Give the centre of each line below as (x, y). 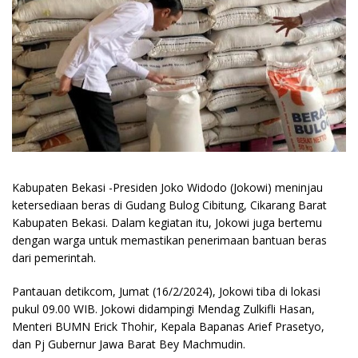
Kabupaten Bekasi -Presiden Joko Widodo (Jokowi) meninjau (167, 188)
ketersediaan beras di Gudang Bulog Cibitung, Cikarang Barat (169, 205)
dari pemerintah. (54, 258)
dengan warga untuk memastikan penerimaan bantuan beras (169, 241)
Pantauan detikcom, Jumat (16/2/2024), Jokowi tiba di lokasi (166, 292)
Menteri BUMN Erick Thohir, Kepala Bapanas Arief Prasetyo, (168, 327)
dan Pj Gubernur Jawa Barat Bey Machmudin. (129, 344)
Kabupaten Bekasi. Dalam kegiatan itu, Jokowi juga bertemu (167, 223)
